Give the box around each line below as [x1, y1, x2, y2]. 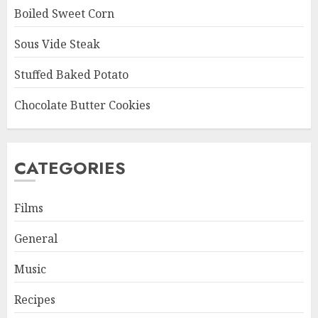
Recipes [14, 291, 55, 307]
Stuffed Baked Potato [14, 66, 128, 82]
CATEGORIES [14, 155, 126, 180]
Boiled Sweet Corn [14, 5, 114, 21]
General [14, 230, 57, 246]
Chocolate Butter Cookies [14, 97, 150, 113]
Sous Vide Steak [14, 35, 100, 52]
